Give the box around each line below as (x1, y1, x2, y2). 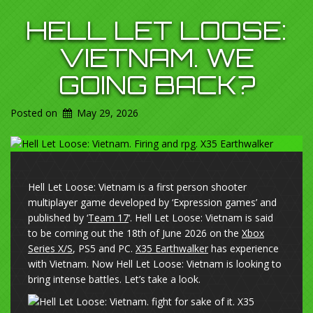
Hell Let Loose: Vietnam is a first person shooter (28, 180, 247, 194)
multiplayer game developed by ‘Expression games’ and (28, 195, 277, 209)
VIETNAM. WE (59, 41, 254, 73)
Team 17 (88, 210, 129, 224)
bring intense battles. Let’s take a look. (28, 272, 201, 286)
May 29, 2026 (77, 105, 139, 119)
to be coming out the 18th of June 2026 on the (28, 226, 242, 240)
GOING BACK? (58, 68, 255, 101)
